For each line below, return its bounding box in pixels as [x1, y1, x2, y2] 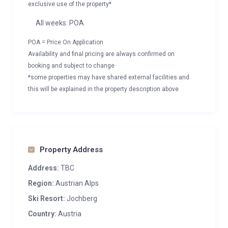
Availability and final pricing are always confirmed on [28, 50, 175, 58]
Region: [28, 179, 54, 187]
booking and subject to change [28, 62, 115, 69]
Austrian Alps [55, 179, 99, 187]
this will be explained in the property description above [28, 85, 179, 93]
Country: [28, 210, 56, 218]
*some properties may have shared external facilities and [28, 74, 189, 81]
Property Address [40, 145, 103, 154]
